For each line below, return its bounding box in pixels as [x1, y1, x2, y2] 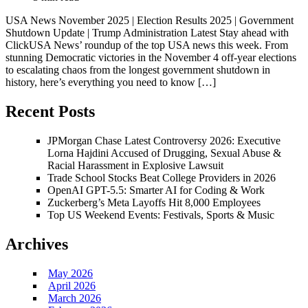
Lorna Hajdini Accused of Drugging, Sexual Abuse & [47, 147, 281, 159]
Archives [5, 235, 68, 253]
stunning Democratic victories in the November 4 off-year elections [5, 52, 296, 64]
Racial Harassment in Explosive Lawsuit [47, 159, 223, 172]
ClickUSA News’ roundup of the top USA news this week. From [5, 39, 288, 52]
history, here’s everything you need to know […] [5, 76, 216, 89]
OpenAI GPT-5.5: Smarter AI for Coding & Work [47, 184, 265, 197]
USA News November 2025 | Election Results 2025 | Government [5, 14, 294, 27]
